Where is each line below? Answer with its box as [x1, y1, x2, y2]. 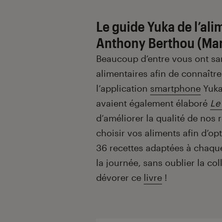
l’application [96, 83, 150, 94]
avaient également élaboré [96, 98, 210, 109]
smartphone [150, 83, 201, 94]
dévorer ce [96, 172, 144, 183]
